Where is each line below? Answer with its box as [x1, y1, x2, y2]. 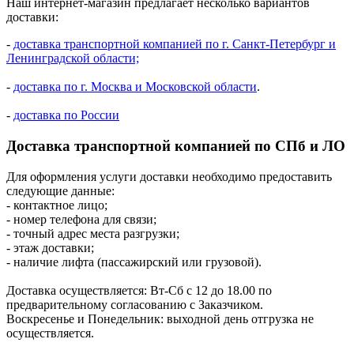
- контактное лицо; [6, 198, 107, 212]
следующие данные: [6, 183, 115, 198]
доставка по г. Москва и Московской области [13, 80, 257, 94]
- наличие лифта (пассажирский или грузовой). [6, 254, 262, 269]
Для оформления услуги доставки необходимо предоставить [6, 169, 332, 183]
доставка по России [13, 108, 119, 122]
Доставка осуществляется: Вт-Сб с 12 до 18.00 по [6, 283, 272, 297]
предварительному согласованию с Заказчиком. [6, 297, 263, 311]
